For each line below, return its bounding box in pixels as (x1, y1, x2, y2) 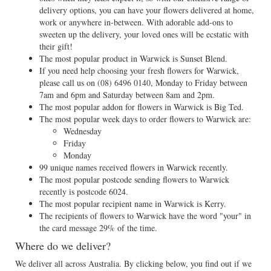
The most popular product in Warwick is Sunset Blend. (39, 53, 227, 64)
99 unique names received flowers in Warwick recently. (39, 162, 228, 173)
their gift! (39, 41, 73, 52)
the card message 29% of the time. (39, 222, 157, 233)
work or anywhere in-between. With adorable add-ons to (39, 16, 233, 28)
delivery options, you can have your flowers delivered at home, (39, 4, 254, 16)
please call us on (39, 77, 97, 88)
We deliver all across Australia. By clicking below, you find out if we (15, 258, 252, 269)
